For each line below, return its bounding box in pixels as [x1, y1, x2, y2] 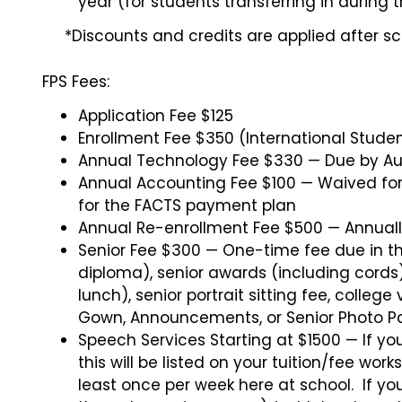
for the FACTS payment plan [78, 195, 296, 216]
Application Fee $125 [78, 105, 233, 127]
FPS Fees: [42, 71, 109, 92]
